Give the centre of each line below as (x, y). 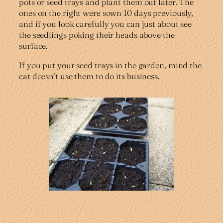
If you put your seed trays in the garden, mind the (110, 65)
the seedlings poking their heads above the (97, 35)
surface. (34, 46)
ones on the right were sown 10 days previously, (106, 13)
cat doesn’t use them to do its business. (89, 76)
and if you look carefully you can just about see (106, 24)
